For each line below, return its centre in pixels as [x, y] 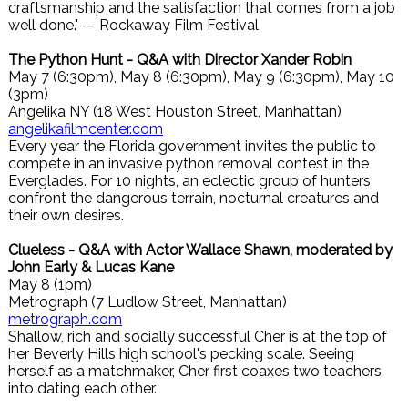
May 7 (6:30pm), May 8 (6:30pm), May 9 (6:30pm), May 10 [201, 77]
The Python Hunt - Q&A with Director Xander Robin [180, 60]
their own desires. [66, 215]
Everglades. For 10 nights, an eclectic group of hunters [189, 181]
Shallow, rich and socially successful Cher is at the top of [198, 337]
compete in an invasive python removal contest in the [189, 163]
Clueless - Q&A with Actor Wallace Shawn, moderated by [200, 250]
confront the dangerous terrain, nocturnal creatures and [194, 198]
